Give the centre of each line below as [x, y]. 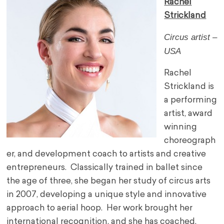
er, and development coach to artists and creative [106, 154]
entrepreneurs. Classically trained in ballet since [105, 168]
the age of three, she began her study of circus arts [109, 181]
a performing [191, 100]
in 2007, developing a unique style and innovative [107, 195]
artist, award [188, 114]
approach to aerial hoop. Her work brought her [100, 208]
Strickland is [189, 87]
